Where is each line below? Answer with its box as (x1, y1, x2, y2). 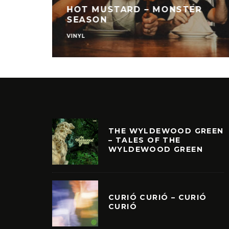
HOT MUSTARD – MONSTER (66, 4, 202, 14)
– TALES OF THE (108, 135, 181, 145)
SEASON (66, 14, 108, 25)
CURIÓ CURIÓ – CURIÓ (108, 193, 207, 202)
